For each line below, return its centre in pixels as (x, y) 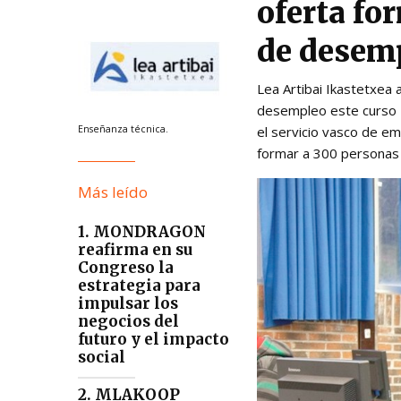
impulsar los (128, 304)
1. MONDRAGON (142, 232)
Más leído (113, 192)
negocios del (128, 322)
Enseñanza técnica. (123, 129)
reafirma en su (135, 250)
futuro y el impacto (154, 340)
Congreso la (126, 268)
